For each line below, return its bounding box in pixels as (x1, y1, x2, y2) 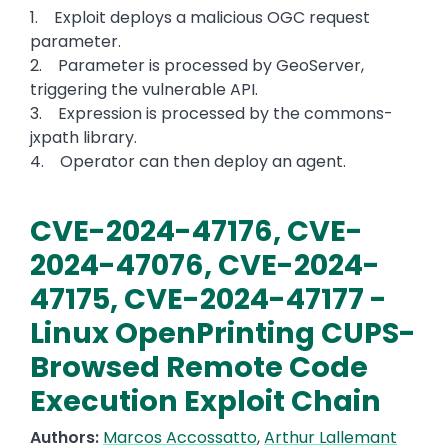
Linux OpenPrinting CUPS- (30, 313, 416, 354)
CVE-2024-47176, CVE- (30, 211, 363, 252)
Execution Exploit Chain (30, 381, 381, 422)
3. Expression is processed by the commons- (30, 102, 393, 126)
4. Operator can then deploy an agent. (30, 150, 346, 174)
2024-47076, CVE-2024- (30, 245, 380, 286)
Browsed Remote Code (30, 347, 368, 388)
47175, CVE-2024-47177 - (30, 279, 387, 320)
